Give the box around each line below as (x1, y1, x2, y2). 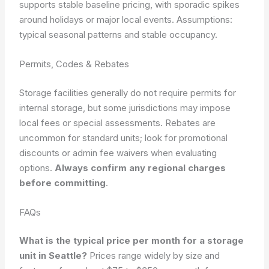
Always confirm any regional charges (55, 162, 226, 174)
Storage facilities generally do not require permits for (19, 86, 237, 98)
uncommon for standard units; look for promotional (19, 131, 228, 144)
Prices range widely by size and (87, 250, 220, 261)
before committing (19, 177, 106, 189)
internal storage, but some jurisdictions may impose (19, 101, 231, 113)
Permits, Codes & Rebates (19, 58, 130, 70)
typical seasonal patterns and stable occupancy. (19, 29, 218, 40)
